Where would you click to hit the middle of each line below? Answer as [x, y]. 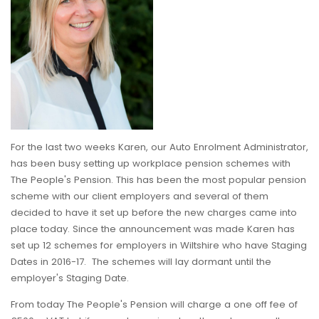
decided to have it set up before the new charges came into [154, 213]
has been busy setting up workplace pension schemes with [151, 164]
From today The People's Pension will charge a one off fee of [154, 305]
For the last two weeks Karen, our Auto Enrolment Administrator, [159, 147]
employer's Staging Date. [70, 278]
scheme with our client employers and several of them [140, 197]
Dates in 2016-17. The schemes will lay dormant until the [141, 262]
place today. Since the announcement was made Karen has [153, 229]
